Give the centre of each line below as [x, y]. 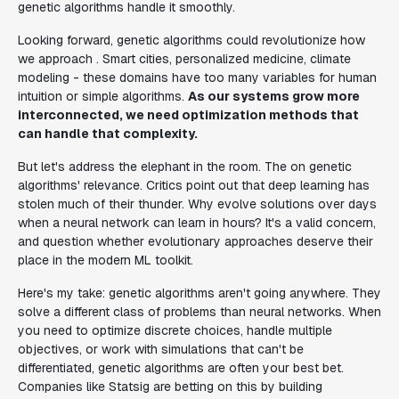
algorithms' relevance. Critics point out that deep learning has [194, 185]
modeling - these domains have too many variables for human [197, 77]
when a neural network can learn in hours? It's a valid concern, [197, 223]
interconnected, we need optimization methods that [188, 115]
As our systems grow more [274, 96]
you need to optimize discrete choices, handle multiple [175, 330]
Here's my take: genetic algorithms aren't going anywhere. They [199, 293]
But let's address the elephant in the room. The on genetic [185, 167]
